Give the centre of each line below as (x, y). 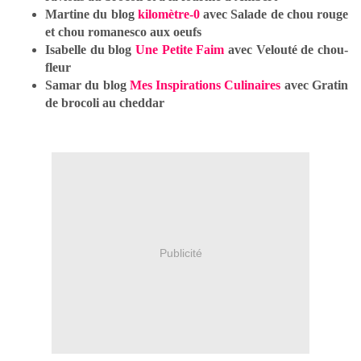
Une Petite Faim (180, 50)
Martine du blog (91, 15)
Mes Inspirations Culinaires (205, 85)
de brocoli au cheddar (105, 103)
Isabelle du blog (90, 50)
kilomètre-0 (168, 15)
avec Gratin (315, 85)
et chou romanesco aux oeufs (123, 32)
